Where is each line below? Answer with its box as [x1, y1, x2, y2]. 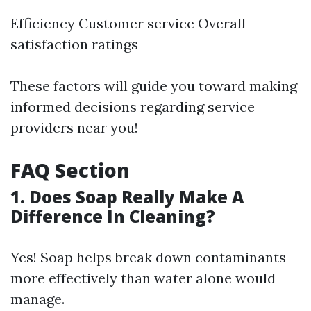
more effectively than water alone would [10, 269, 276, 287]
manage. [10, 290, 65, 308]
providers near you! [10, 119, 138, 136]
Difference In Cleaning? [10, 205, 215, 228]
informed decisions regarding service [10, 98, 255, 115]
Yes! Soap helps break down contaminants [10, 249, 286, 266]
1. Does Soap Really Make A [10, 185, 244, 208]
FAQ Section [10, 157, 130, 183]
